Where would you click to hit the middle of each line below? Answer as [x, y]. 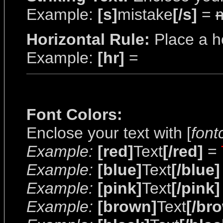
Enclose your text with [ [109, 133]
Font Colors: [74, 114]
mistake [145, 14]
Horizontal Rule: [88, 39]
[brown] [127, 207]
